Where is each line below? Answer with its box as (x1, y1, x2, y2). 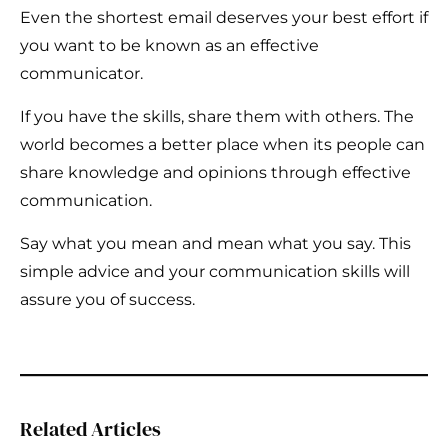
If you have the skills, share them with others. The (20, 107, 414, 127)
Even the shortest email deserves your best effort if (20, 8, 428, 28)
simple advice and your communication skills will (20, 262, 410, 282)
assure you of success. (20, 290, 195, 310)
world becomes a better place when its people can (20, 135, 425, 155)
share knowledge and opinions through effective (20, 163, 411, 183)
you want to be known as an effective (20, 36, 319, 56)
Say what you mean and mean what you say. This (20, 234, 411, 254)
